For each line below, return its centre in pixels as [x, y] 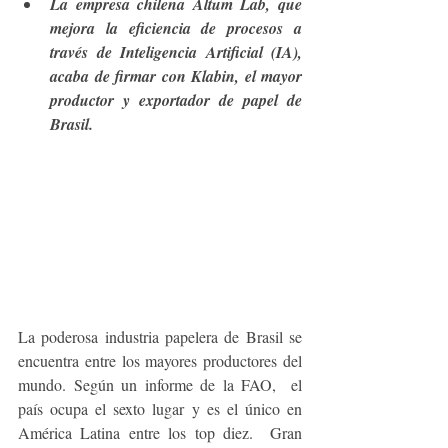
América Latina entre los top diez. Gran [160, 433]
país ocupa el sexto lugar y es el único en [160, 409]
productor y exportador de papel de [176, 100]
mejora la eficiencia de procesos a [176, 28]
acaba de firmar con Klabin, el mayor [176, 76]
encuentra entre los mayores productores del [160, 361]
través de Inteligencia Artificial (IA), [176, 52]
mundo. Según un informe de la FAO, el [160, 385]
